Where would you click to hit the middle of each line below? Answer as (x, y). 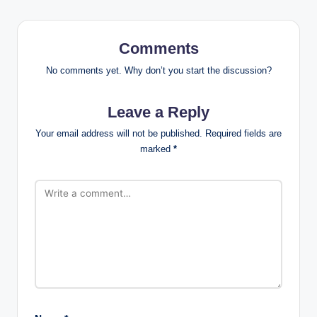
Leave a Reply (158, 112)
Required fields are (243, 134)
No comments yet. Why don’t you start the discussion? (158, 70)
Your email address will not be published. (119, 134)
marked (157, 149)
